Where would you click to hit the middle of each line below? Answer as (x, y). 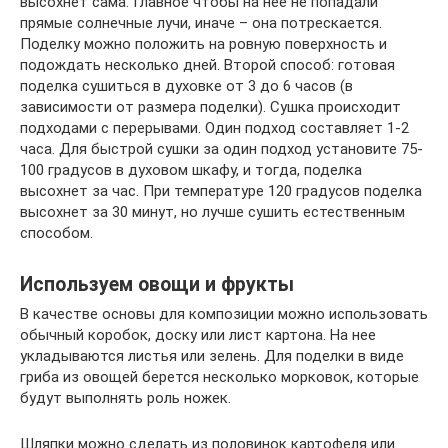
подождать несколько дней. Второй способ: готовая (207, 65)
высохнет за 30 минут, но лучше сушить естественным (212, 212)
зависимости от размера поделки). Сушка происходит (210, 107)
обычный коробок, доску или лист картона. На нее (198, 335)
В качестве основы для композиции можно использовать (224, 314)
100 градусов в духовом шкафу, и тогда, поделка (191, 170)
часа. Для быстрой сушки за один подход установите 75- (221, 149)
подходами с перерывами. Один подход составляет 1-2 (214, 128)
